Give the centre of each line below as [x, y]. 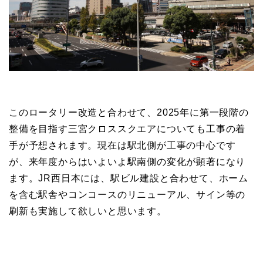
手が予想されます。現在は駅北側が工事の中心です [122, 146]
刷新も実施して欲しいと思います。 [88, 211]
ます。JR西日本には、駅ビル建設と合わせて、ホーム [129, 178]
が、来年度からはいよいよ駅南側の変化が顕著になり [127, 162]
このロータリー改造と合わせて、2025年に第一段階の [129, 113]
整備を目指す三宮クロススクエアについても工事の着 [127, 129]
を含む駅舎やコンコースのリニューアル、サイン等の [127, 195]
